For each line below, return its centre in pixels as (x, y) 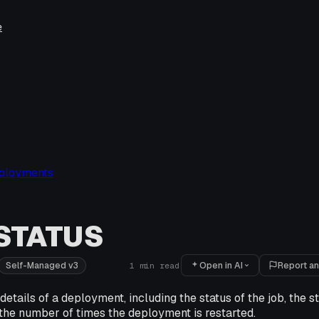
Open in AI (221, 265)
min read (157, 265)
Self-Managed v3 (42, 265)
